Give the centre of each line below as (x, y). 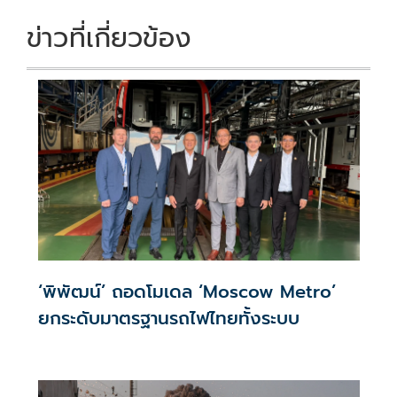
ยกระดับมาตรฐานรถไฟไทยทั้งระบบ (168, 319)
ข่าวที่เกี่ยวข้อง (109, 38)
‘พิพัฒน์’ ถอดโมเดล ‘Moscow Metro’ (187, 292)
